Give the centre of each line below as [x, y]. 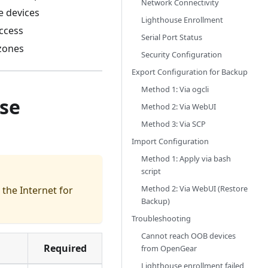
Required [65, 249]
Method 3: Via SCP [173, 124]
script [151, 171]
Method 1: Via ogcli [175, 89]
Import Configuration [170, 141]
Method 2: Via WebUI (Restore [194, 188]
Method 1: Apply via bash [186, 159]
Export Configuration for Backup [190, 72]
